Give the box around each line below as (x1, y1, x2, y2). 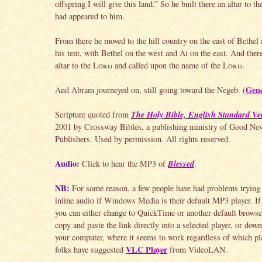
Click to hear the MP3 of (80, 157, 168, 169)
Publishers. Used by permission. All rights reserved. (55, 133, 230, 144)
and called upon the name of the (112, 59, 223, 71)
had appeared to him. (55, 10, 125, 22)
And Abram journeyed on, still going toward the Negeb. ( (55, 84, 246, 95)
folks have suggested (55, 243, 126, 255)
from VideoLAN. (167, 243, 227, 255)
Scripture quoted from (55, 108, 131, 120)
